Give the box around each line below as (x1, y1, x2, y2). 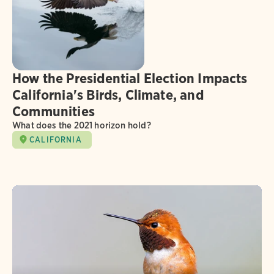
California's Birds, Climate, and (12, 86, 204, 103)
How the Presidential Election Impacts (12, 69, 248, 87)
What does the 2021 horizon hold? (12, 119, 151, 131)
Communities (12, 102, 95, 120)
